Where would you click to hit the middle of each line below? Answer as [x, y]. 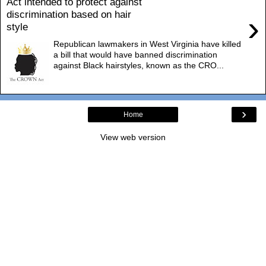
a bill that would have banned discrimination [136, 54]
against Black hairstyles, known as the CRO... [139, 65]
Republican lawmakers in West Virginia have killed [148, 44]
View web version [133, 137]
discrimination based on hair [69, 15]
